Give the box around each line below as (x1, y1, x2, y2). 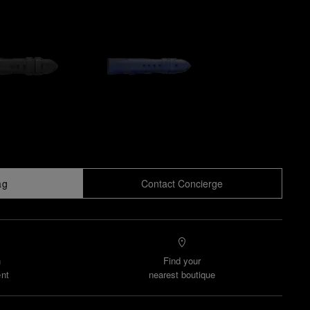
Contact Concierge (141, 176, 224, 190)
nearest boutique (149, 268, 216, 281)
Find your (163, 254, 201, 267)
